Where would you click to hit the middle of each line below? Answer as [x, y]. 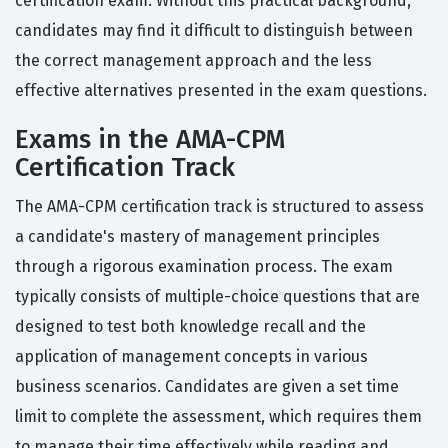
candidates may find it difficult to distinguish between [214, 31]
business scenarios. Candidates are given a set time [207, 387]
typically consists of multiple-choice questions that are [217, 297]
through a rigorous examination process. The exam [204, 267]
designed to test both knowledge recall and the [190, 327]
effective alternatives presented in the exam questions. [221, 91]
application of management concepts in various [191, 357]
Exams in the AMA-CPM [150, 140]
